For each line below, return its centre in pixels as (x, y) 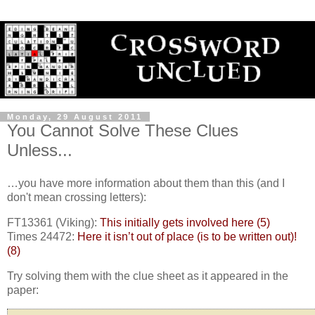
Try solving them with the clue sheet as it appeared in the (148, 276)
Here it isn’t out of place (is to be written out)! (187, 237)
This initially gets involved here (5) (185, 223)
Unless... (40, 150)
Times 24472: (42, 237)
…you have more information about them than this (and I (146, 184)
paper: (23, 290)
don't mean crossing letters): (77, 198)
